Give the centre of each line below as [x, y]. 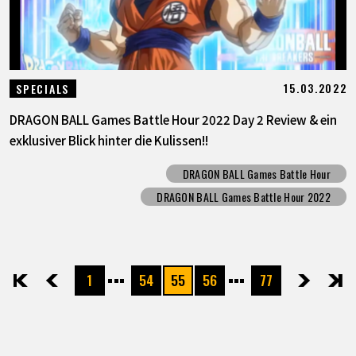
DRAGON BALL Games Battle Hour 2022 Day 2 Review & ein [173, 119]
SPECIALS [43, 88]
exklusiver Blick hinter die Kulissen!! [108, 139]
